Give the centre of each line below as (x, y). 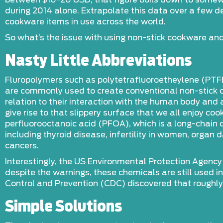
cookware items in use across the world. (85, 22)
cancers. (22, 146)
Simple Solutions (63, 207)
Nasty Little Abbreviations (98, 61)
